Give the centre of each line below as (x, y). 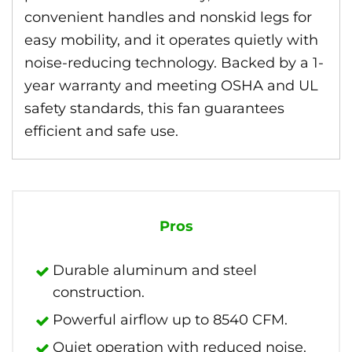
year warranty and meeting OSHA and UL (171, 86)
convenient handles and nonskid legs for (168, 17)
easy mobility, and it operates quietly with (171, 40)
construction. (99, 292)
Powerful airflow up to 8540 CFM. (170, 320)
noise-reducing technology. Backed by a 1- (174, 63)
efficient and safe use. (101, 131)
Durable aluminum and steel (155, 270)
